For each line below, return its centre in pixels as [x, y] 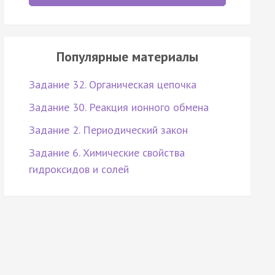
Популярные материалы [127, 57]
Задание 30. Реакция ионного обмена [118, 107]
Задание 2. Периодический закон [108, 130]
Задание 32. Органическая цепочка [112, 85]
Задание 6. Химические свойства [107, 153]
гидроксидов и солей [79, 169]
